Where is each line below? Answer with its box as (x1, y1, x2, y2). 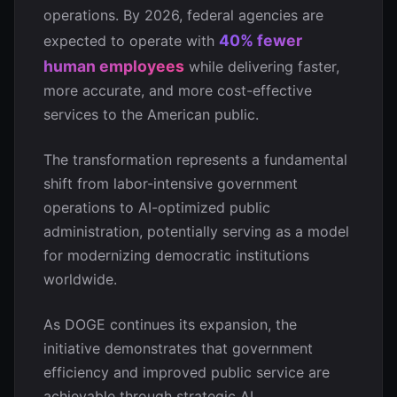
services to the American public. (43, 105, 259, 123)
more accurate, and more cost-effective (43, 82, 312, 99)
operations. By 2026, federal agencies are (43, 6, 323, 24)
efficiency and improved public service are (43, 363, 330, 381)
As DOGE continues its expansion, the (43, 315, 297, 333)
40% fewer (219, 31, 302, 50)
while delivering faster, (184, 58, 339, 75)
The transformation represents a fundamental (43, 151, 347, 168)
